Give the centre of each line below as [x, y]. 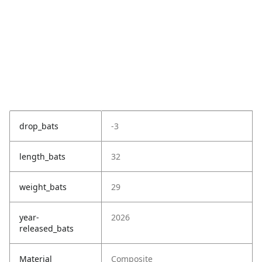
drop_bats [39, 126]
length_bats [42, 157]
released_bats [46, 229]
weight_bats [43, 187]
